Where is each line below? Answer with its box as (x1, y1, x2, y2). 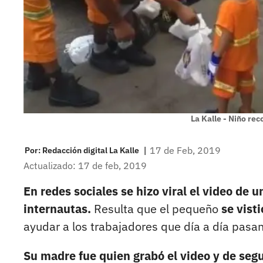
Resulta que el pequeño (91, 201, 221, 217)
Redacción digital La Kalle (42, 144, 139, 156)
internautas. (23, 201, 91, 217)
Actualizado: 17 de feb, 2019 (23, 160, 147, 172)
